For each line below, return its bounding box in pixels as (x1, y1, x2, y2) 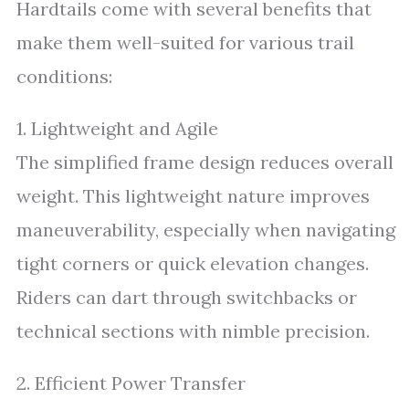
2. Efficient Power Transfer (16, 372, 246, 394)
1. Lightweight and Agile (16, 117, 218, 140)
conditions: (16, 65, 112, 88)
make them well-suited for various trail (16, 31, 354, 54)
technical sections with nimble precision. (16, 320, 370, 342)
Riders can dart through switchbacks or (16, 286, 357, 309)
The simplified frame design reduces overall (16, 151, 393, 173)
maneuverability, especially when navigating (16, 218, 395, 241)
